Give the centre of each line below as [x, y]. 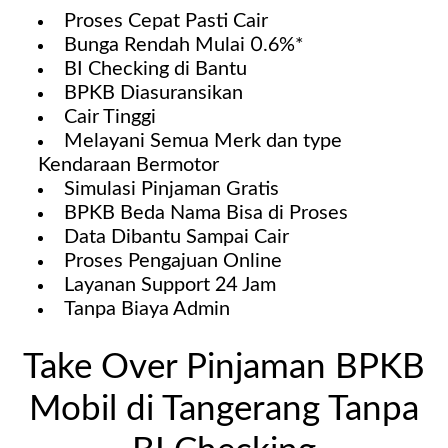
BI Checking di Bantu [155, 69]
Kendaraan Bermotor [128, 165]
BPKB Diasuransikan [153, 93]
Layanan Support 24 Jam [169, 285]
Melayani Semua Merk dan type [202, 141]
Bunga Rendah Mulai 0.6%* [183, 45]
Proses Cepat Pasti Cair [165, 21]
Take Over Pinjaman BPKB [224, 368]
